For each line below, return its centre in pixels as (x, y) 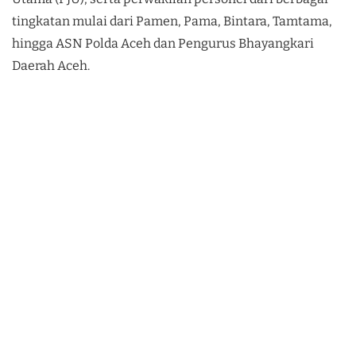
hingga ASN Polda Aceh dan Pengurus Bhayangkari (163, 44)
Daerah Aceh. (51, 66)
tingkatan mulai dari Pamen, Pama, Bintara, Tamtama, (172, 21)
